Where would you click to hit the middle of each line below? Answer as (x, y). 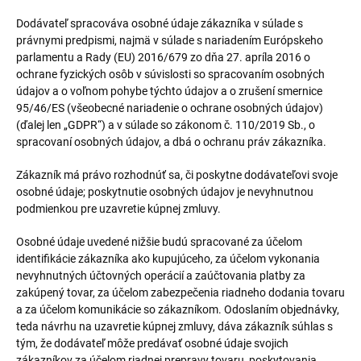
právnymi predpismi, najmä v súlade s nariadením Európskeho (170, 40)
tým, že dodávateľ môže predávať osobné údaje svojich (152, 343)
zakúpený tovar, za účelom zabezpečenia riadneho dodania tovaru (180, 293)
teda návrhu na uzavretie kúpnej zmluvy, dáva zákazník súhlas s (174, 326)
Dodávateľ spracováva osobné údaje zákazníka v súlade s (160, 23)
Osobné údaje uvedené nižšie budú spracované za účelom (159, 242)
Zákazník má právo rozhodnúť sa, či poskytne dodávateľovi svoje (177, 175)
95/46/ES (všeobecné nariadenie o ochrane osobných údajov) (170, 108)
